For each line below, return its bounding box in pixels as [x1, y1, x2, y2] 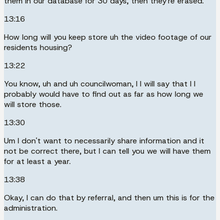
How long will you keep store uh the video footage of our [4, 31, 212, 42]
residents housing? [4, 42, 72, 53]
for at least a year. [4, 156, 71, 166]
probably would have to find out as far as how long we [4, 88, 203, 99]
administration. [4, 202, 57, 213]
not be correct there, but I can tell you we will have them [4, 145, 211, 156]
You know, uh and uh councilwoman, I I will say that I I [4, 78, 195, 89]
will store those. [4, 99, 61, 110]
